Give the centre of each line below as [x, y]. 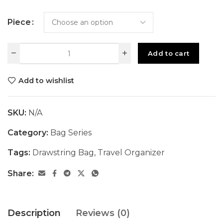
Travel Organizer [131, 153]
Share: [21, 173]
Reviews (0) [103, 213]
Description [34, 213]
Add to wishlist [46, 80]
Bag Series [71, 133]
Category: [29, 133]
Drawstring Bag [63, 153]
